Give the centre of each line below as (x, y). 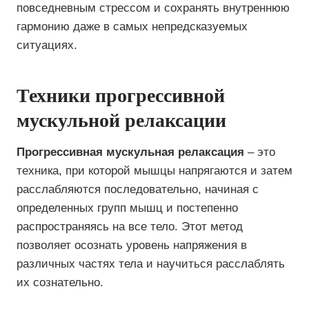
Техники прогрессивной (121, 96)
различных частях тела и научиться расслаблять (151, 264)
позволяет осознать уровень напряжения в (132, 245)
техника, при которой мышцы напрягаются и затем (154, 171)
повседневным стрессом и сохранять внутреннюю (153, 8)
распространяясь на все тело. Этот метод (130, 227)
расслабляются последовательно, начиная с (138, 189)
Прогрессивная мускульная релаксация (130, 152)
